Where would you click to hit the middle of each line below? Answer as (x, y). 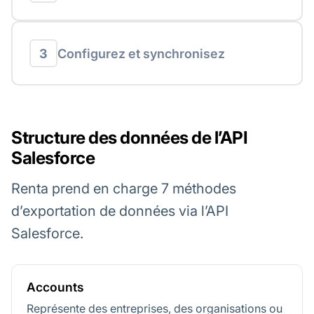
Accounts (55, 287)
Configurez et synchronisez (141, 53)
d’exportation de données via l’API (120, 211)
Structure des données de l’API (130, 138)
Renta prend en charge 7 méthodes (124, 188)
